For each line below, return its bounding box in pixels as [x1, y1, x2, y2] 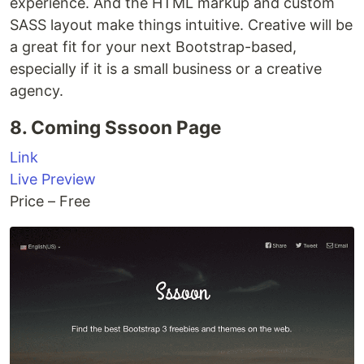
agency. [10, 82, 63, 100]
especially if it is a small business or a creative [10, 60, 322, 78]
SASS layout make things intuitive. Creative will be [10, 16, 353, 34]
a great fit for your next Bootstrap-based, [10, 38, 297, 56]
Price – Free [10, 193, 90, 210]
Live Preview [10, 171, 96, 188]
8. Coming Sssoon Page [10, 116, 221, 139]
